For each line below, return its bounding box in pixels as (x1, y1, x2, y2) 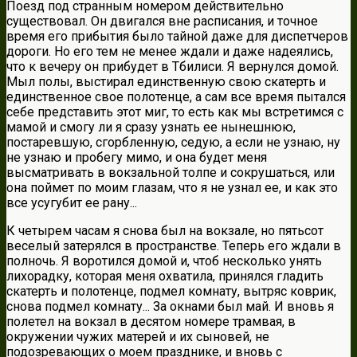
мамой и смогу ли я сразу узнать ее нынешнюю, (6, 120, 296, 135)
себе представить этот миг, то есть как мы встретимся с (6, 104, 343, 120)
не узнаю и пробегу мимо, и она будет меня (6, 150, 267, 166)
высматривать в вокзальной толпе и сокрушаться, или (6, 165, 335, 181)
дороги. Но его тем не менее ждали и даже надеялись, (6, 44, 333, 60)
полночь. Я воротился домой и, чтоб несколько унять (6, 253, 322, 269)
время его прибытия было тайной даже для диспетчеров (6, 29, 348, 45)
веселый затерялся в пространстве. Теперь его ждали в (6, 238, 341, 254)
